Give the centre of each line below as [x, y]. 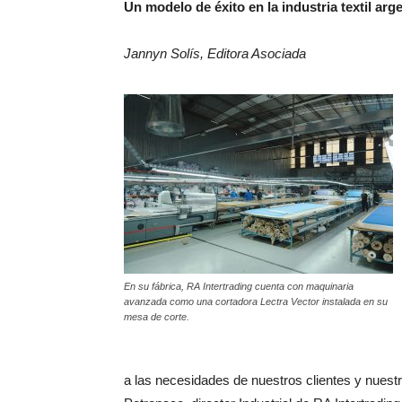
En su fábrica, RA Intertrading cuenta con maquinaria [239, 286]
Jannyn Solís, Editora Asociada [215, 53]
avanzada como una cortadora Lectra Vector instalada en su [256, 301]
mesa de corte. [157, 317]
